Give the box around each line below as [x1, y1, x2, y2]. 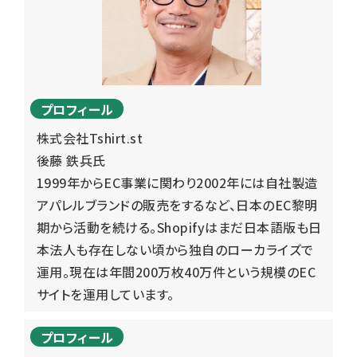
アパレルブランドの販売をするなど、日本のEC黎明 [37, 194, 318, 214]
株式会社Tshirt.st [37, 127, 143, 147]
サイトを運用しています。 [37, 284, 175, 304]
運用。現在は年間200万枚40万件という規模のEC [37, 261, 316, 281]
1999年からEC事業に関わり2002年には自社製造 [37, 172, 318, 192]
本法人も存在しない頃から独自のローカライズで [37, 239, 314, 259]
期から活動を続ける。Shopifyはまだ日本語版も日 [37, 217, 322, 237]
